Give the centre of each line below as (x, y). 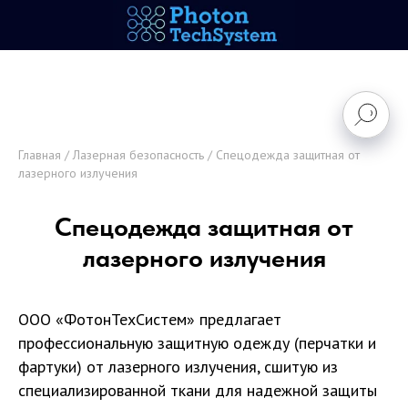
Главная (40, 155)
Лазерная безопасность (138, 155)
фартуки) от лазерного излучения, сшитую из (178, 367)
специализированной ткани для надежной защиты (198, 390)
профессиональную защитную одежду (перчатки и (197, 343)
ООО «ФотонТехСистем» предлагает (150, 319)
